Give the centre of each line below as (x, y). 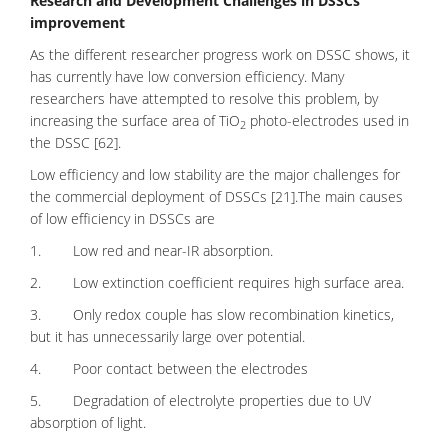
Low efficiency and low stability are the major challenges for (215, 174)
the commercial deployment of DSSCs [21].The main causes (216, 196)
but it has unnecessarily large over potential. (167, 336)
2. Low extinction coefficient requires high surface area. (217, 282)
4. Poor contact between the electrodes (169, 368)
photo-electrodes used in (327, 120)
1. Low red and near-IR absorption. (151, 250)
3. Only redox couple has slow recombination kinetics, (212, 314)
